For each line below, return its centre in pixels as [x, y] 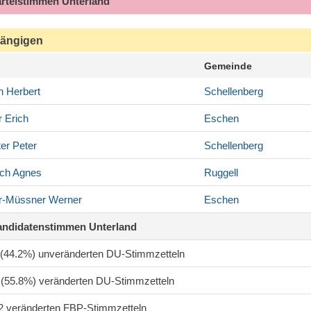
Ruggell [221, 173]
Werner [64, 200]
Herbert [22, 92]
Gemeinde [228, 66]
